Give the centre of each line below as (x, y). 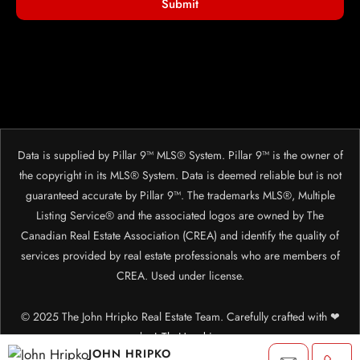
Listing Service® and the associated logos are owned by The (180, 216)
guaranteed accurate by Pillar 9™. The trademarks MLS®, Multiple (180, 196)
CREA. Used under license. (180, 276)
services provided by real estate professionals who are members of (180, 256)
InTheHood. (181, 337)
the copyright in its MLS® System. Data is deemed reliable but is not (180, 176)
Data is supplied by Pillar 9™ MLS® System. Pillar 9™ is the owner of (180, 155)
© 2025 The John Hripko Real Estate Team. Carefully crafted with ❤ (180, 317)
